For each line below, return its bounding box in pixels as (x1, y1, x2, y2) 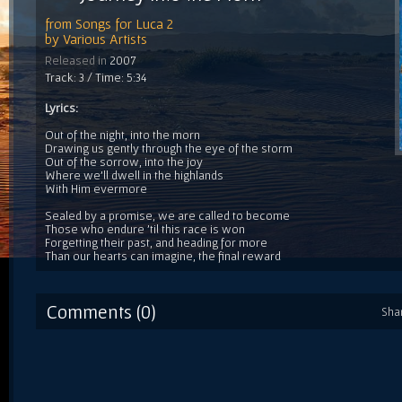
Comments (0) (47, 300, 156, 322)
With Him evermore (45, 180, 147, 196)
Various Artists (63, 30, 147, 47)
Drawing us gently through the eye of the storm (45, 140, 293, 155)
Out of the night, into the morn (45, 127, 200, 142)
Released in (45, 52, 109, 67)
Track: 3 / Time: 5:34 (45, 69, 147, 84)
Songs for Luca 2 (75, 14, 173, 31)
